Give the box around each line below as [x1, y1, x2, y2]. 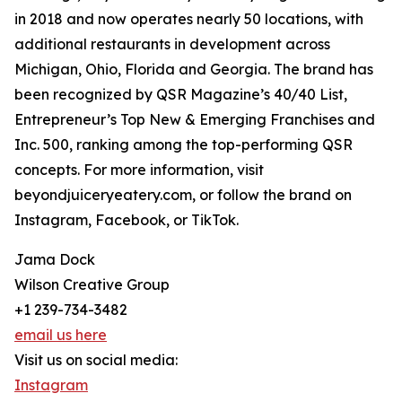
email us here [14, 326, 107, 345]
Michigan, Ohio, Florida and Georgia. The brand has [14, 60, 373, 79]
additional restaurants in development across [14, 35, 330, 54]
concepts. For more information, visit [14, 161, 264, 179]
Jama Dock [14, 250, 95, 269]
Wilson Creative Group [14, 275, 170, 294]
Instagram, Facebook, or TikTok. [14, 211, 239, 230]
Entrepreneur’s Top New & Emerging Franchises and [14, 110, 375, 129]
